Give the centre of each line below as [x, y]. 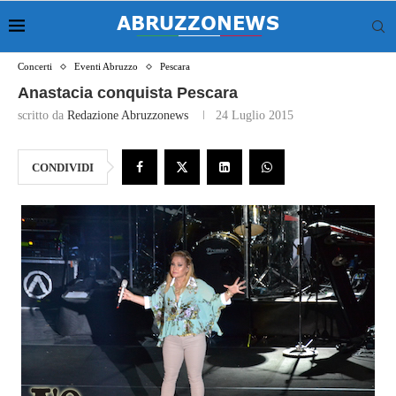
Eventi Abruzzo [106, 66]
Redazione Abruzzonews [128, 115]
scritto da [42, 115]
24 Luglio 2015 [255, 115]
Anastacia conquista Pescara [128, 93]
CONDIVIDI [63, 168]
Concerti [35, 66]
